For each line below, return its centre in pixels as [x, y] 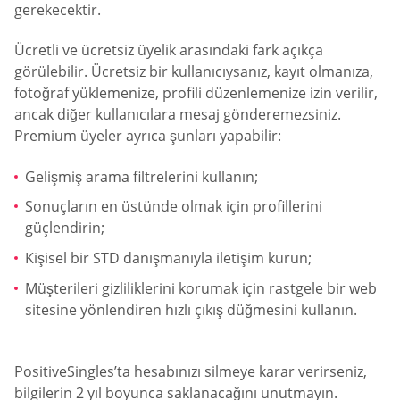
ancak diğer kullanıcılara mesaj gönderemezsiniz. [178, 115]
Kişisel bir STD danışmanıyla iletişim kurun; [168, 258]
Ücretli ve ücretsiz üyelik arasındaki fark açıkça [169, 50]
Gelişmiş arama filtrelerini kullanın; [142, 176]
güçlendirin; [65, 228]
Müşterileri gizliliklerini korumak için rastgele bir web [201, 288]
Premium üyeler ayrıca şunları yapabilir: [148, 136]
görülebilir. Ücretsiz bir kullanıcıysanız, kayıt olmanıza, [194, 72]
